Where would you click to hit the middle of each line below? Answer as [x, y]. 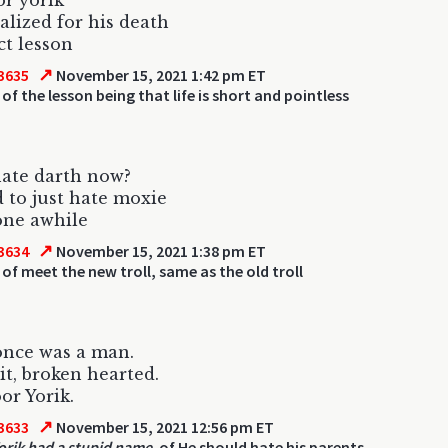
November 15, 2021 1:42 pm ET [160, 75]
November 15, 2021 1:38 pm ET [160, 251]
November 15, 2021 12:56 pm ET [164, 427]
